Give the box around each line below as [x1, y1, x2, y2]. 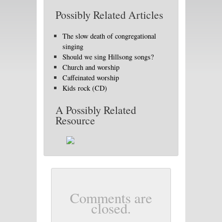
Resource [55, 113, 95, 128]
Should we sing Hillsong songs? [62, 52, 154, 61]
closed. [91, 199, 131, 218]
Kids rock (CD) [62, 83, 108, 93]
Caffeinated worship [62, 73, 119, 82]
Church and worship [62, 62, 120, 72]
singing [62, 42, 84, 51]
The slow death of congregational [62, 31, 157, 41]
